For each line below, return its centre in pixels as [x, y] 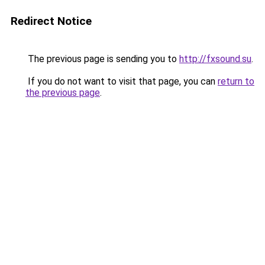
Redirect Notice [51, 21]
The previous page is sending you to [102, 59]
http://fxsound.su [215, 59]
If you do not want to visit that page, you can [122, 81]
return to [236, 81]
